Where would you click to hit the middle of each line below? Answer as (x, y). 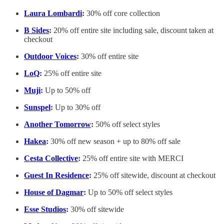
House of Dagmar (54, 192)
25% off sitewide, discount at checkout (153, 175)
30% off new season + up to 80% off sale (114, 141)
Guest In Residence (56, 175)
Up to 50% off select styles (130, 192)
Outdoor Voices (50, 56)
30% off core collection (122, 13)
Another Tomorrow (57, 124)
